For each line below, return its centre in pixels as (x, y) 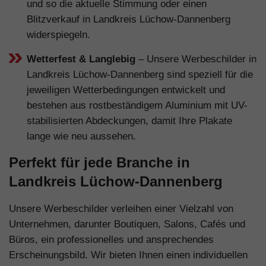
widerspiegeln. (58, 34)
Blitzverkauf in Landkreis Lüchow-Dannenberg (129, 19)
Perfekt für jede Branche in (99, 162)
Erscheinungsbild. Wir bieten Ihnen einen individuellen (128, 255)
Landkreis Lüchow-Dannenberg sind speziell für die (140, 74)
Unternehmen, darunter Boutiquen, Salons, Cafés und (127, 224)
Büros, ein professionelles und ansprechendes (111, 239)
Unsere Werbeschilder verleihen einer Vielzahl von (121, 208)
